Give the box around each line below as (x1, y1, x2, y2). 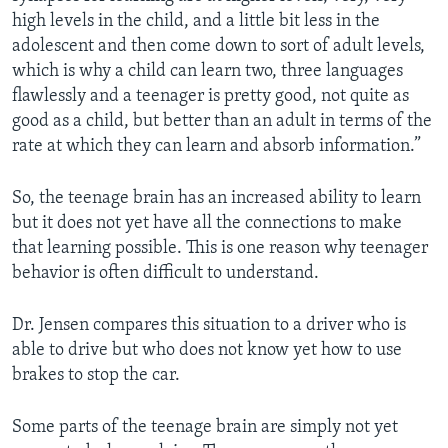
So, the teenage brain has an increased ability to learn (12, 189, 421, 209)
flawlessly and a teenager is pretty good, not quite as (12, 87, 409, 107)
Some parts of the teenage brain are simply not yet (12, 418, 398, 438)
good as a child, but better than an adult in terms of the (12, 112, 432, 132)
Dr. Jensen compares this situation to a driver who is (12, 316, 406, 336)
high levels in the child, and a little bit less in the (12, 12, 380, 32)
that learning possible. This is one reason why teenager (12, 239, 428, 259)
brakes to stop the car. (12, 366, 180, 386)
